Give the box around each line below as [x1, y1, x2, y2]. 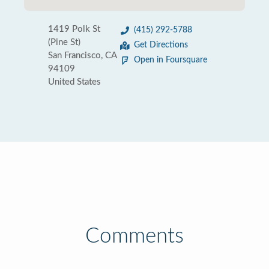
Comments [85, 226, 184, 247]
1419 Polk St [48, 25, 100, 34]
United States [48, 77, 101, 86]
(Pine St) [48, 38, 80, 47]
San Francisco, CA [48, 51, 116, 60]
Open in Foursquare [134, 56, 207, 64]
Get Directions [134, 41, 188, 49]
